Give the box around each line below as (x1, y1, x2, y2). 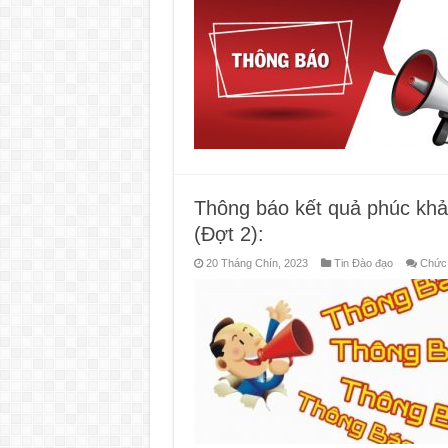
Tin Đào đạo (333, 256, 393, 269)
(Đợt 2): (193, 222, 270, 245)
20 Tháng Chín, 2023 (205, 256, 308, 269)
